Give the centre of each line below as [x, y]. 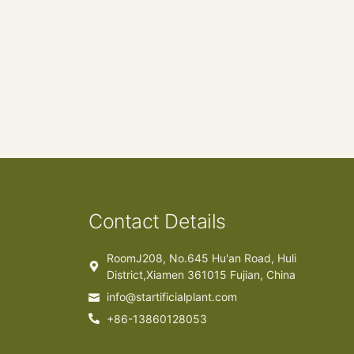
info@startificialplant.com [171, 296]
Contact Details [157, 221]
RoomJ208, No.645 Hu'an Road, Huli [201, 258]
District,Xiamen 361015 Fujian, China [201, 274]
